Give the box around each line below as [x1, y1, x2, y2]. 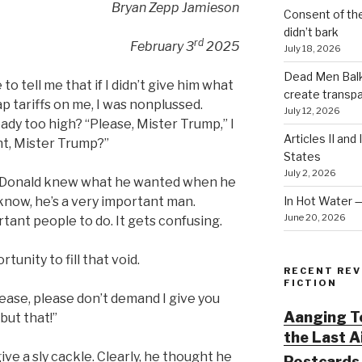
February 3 [130, 38, 195, 54]
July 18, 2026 [283, 42, 341, 54]
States [283, 149, 321, 163]
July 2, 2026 [283, 166, 336, 179]
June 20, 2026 [283, 211, 346, 223]
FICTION [283, 276, 337, 288]
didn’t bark [283, 24, 339, 39]
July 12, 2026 [283, 104, 340, 116]
